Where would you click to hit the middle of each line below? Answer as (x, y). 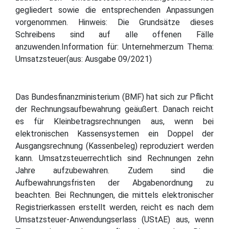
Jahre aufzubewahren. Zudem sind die (114, 170)
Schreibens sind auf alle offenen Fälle (114, 34)
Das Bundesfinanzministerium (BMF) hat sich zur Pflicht (114, 97)
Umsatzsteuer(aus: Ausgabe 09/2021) (84, 59)
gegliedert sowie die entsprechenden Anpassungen (114, 10)
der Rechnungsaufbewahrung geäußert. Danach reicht (114, 109)
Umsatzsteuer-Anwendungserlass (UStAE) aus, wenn (114, 219)
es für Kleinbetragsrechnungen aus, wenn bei (114, 121)
